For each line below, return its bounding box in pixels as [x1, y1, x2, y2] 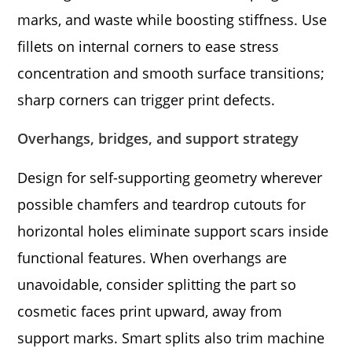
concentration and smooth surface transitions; [17, 63, 325, 82]
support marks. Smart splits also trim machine [17, 328, 325, 347]
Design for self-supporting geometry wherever [17, 167, 323, 187]
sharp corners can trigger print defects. [17, 90, 276, 109]
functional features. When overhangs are [17, 247, 288, 267]
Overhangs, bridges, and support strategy [17, 128, 299, 148]
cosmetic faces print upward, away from [17, 301, 283, 321]
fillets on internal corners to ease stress [17, 36, 280, 56]
